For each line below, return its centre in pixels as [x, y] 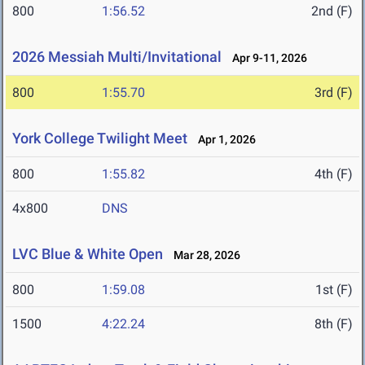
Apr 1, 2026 [223, 140]
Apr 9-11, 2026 [266, 58]
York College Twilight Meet [100, 139]
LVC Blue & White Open [88, 254]
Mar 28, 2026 [203, 255]
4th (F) [334, 174]
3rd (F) [334, 93]
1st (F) [334, 290]
